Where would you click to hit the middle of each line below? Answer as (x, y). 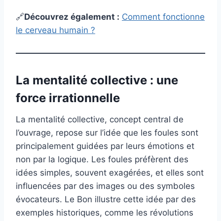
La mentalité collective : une (97, 80)
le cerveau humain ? (55, 30)
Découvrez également (70, 17)
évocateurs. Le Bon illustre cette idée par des (106, 200)
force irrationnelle (68, 98)
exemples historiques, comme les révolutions (105, 213)
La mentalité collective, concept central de (100, 120)
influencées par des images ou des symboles (105, 186)
